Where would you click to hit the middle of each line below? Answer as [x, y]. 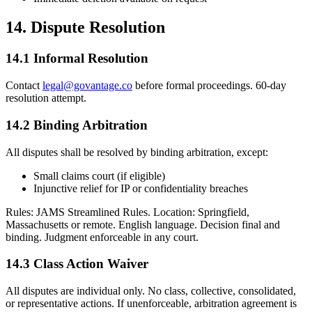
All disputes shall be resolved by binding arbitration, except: [137, 152]
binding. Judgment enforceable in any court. [102, 237]
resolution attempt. [46, 98]
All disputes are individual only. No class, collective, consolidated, [151, 290]
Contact [24, 86]
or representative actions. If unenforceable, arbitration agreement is [151, 303]
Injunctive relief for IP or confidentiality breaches [141, 188]
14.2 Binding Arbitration [77, 125]
